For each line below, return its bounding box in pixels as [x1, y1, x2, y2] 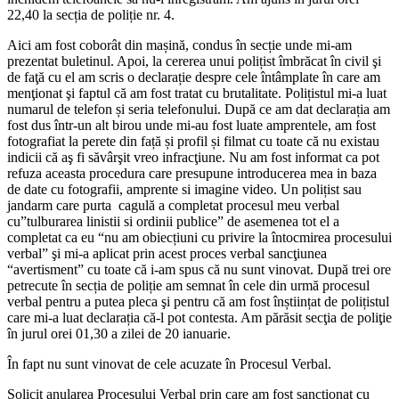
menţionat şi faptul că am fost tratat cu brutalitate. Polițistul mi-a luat [7, 85, 387, 101]
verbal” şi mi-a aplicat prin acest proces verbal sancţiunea [7, 245, 327, 261]
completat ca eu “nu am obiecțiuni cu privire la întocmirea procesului [7, 229, 392, 245]
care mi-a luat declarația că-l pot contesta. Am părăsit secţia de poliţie [7, 309, 392, 325]
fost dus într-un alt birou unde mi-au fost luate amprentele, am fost [7, 117, 376, 133]
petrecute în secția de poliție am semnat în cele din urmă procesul [7, 277, 370, 293]
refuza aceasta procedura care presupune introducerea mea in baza [7, 165, 377, 181]
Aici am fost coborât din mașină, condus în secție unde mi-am [7, 37, 352, 53]
